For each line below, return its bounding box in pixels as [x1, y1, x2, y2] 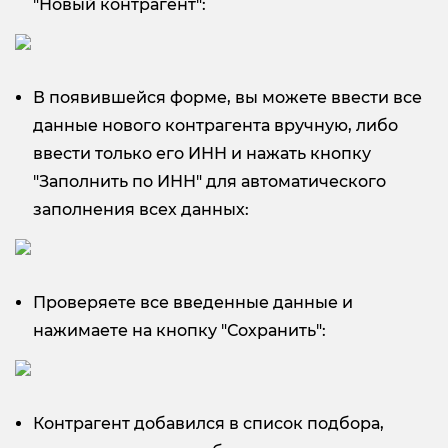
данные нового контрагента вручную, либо [33, 115, 398, 135]
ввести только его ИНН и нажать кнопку [33, 143, 371, 163]
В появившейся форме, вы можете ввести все [33, 87, 422, 107]
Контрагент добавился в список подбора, [33, 413, 384, 433]
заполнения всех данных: [33, 199, 249, 219]
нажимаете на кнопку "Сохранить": [33, 320, 326, 340]
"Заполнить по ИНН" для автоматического [33, 171, 386, 191]
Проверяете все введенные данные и [33, 292, 353, 312]
